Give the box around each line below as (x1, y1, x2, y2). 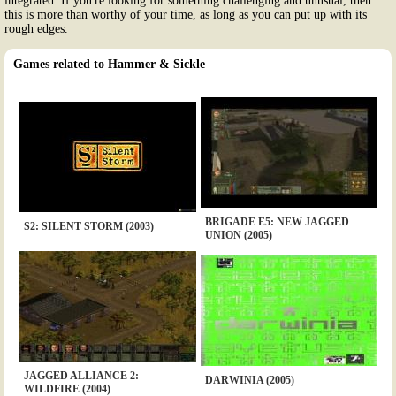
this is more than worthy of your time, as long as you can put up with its (4, 7, 367, 21)
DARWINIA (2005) (204, 373, 294, 386)
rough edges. (4, 21, 68, 35)
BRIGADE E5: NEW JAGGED (204, 215, 349, 228)
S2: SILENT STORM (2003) (23, 219, 154, 232)
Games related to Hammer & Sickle (13, 57, 205, 71)
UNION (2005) (204, 228, 272, 241)
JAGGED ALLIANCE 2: (23, 369, 139, 382)
